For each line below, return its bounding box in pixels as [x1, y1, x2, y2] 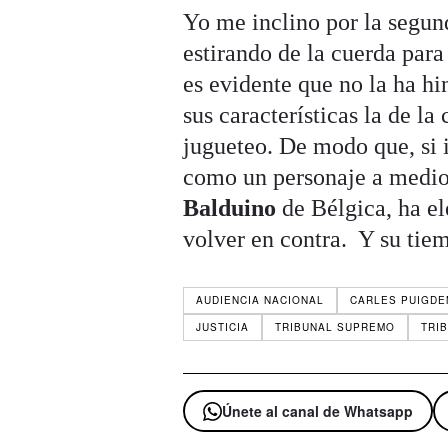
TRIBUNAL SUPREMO [275, 320, 396, 335]
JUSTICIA [196, 320, 250, 335]
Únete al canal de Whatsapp [222, 401, 414, 422]
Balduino [183, 195, 277, 222]
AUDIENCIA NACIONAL [196, 293, 325, 308]
